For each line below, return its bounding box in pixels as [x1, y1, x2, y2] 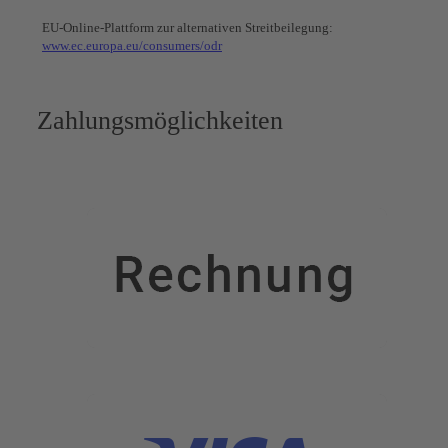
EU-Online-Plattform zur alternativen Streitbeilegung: [42, 19, 333, 35]
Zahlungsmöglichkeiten [37, 105, 283, 135]
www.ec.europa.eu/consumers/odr [42, 37, 222, 53]
